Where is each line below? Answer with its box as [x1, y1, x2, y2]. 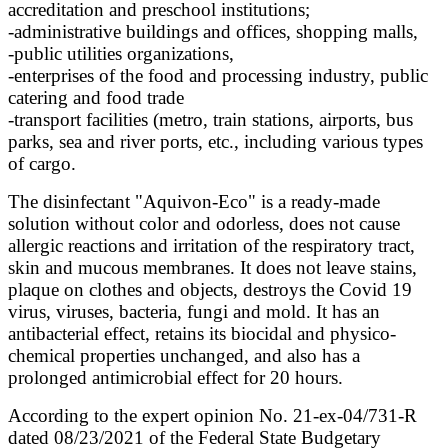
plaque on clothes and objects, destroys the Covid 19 [8, 278, 412, 300]
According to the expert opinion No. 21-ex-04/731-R [8, 404, 417, 426]
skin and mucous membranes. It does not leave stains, [8, 256, 417, 278]
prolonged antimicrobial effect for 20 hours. [8, 366, 343, 388]
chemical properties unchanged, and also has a [8, 344, 360, 366]
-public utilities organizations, [8, 42, 234, 64]
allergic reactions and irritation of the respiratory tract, [8, 234, 415, 256]
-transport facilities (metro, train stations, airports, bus [8, 108, 413, 130]
